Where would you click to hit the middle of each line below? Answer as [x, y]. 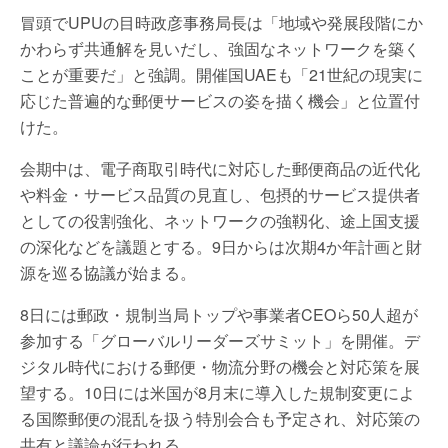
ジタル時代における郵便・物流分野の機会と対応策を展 [220, 366]
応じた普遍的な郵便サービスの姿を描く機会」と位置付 [220, 100]
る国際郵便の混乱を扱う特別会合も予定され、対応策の [220, 418]
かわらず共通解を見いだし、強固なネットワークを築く [220, 48]
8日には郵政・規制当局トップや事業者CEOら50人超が [219, 314]
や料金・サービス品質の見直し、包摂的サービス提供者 [220, 194]
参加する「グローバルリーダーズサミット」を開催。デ [220, 340]
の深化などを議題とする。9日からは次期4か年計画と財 [221, 246]
